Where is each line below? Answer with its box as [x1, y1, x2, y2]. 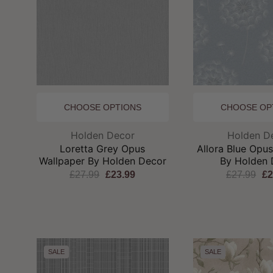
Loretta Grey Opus [60, 142, 146, 155]
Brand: [102, 128, 132, 141]
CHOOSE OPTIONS [63, 102, 141, 112]
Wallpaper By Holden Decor [38, 154, 166, 167]
